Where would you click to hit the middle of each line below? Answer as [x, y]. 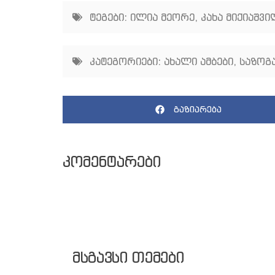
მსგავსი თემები [128, 257]
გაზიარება [197, 110]
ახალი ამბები [199, 61]
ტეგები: [108, 17]
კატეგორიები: [125, 61]
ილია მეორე [162, 17]
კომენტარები [112, 161]
